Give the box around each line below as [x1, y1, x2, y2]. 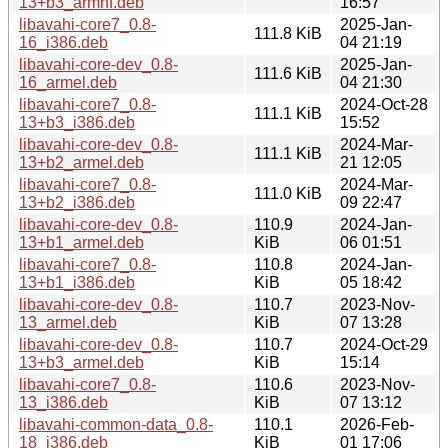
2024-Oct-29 [340, 335, 428, 353]
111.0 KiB [254, 184, 322, 202]
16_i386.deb [19, 33, 108, 51]
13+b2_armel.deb [19, 153, 144, 171]
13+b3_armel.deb [19, 353, 144, 371]
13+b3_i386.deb [19, 113, 135, 131]
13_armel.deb [19, 313, 117, 331]
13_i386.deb [19, 393, 108, 411]
